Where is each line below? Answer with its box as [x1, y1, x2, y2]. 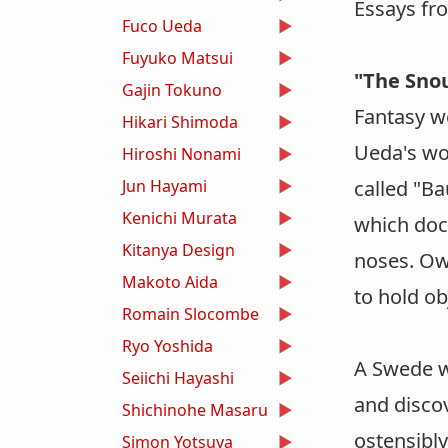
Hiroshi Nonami [122, 142, 241, 165]
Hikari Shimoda [122, 110, 238, 133]
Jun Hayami [122, 174, 207, 197]
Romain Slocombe [122, 302, 259, 325]
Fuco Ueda [122, 14, 202, 37]
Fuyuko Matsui [122, 46, 233, 69]
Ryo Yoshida [122, 334, 213, 357]
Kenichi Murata [122, 206, 237, 229]
